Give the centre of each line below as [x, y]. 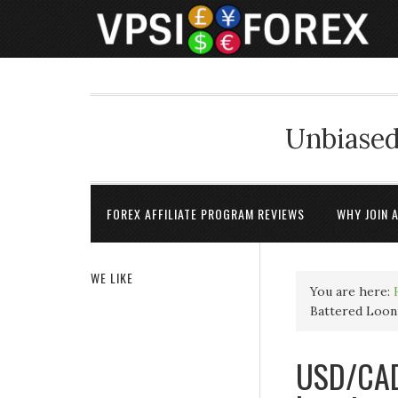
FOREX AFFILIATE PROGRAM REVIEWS [206, 214]
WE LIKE [112, 278]
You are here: [352, 291]
